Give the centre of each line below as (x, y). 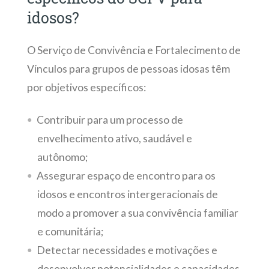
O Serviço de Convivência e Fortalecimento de (134, 50)
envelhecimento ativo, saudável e (114, 138)
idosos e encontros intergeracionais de (127, 194)
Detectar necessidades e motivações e (127, 250)
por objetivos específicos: (86, 88)
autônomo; (62, 157)
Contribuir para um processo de (110, 119)
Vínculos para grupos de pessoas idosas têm (128, 69)
